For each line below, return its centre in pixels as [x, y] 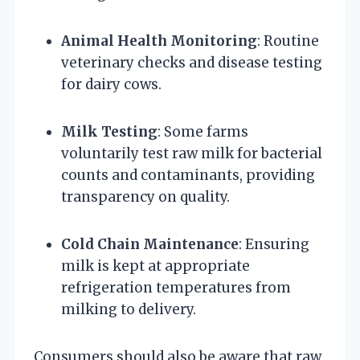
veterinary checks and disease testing [192, 62]
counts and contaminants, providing [188, 175]
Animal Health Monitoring [159, 41]
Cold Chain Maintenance [150, 244]
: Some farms [203, 131]
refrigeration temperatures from [176, 287]
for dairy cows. [111, 84]
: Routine [288, 41]
